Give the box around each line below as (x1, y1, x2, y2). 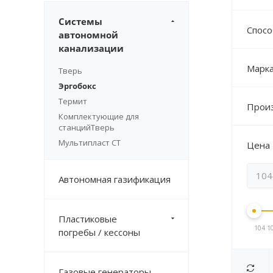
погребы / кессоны (58, 226, 140, 239)
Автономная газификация (58, 173, 171, 186)
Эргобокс (58, 80, 96, 92)
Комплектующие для (58, 111, 139, 122)
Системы (58, 15, 102, 28)
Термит (58, 96, 87, 107)
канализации (58, 42, 124, 55)
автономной (58, 29, 118, 41)
